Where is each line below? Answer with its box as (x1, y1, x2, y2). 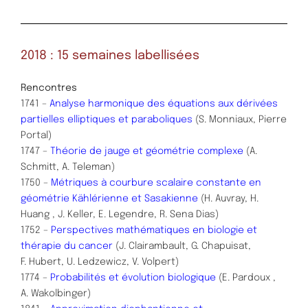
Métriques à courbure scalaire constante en (51, 177, 261, 188)
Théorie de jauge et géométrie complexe (50, 146, 243, 156)
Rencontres (21, 82, 77, 93)
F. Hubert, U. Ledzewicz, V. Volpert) (21, 256, 179, 267)
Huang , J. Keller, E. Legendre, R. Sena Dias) (21, 209, 219, 219)
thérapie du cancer (21, 241, 113, 251)
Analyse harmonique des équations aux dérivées (49, 98, 278, 109)
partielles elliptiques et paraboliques (21, 114, 192, 124)
